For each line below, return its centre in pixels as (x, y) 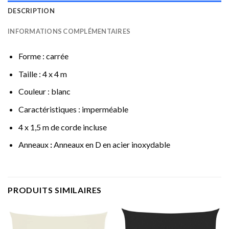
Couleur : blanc (44, 91)
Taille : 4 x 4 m (42, 74)
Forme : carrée (43, 56)
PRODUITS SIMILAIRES (55, 190)
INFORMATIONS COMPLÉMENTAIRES (69, 31)
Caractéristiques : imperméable (73, 109)
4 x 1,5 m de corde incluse (62, 127)
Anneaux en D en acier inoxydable (112, 145)
